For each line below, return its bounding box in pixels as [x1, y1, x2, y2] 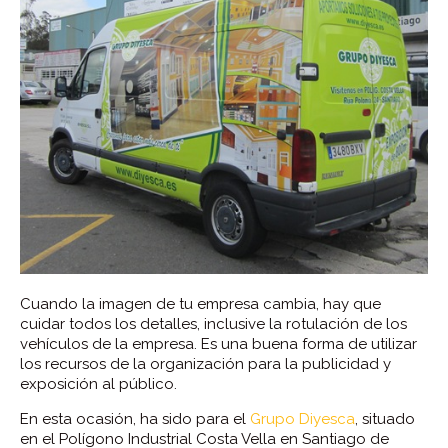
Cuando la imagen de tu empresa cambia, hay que [20, 295, 381, 313]
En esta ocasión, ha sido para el [20, 410, 250, 428]
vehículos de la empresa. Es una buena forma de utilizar [20, 335, 417, 353]
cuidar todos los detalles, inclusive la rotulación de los [20, 315, 407, 333]
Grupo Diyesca [250, 410, 355, 428]
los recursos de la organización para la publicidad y [20, 355, 391, 373]
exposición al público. [20, 375, 177, 393]
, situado [355, 410, 415, 428]
